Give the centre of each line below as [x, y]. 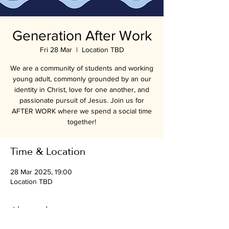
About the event [48, 212]
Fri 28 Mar [56, 50]
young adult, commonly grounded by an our [82, 79]
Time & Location [48, 152]
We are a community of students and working [82, 68]
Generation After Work [82, 36]
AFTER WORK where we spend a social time [82, 111]
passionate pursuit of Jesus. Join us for [82, 100]
